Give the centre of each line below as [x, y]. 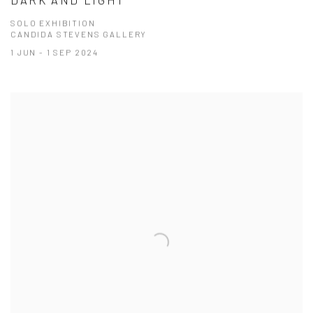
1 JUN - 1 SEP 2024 [55, 52]
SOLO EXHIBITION [53, 23]
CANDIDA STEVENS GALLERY [79, 34]
